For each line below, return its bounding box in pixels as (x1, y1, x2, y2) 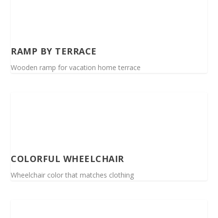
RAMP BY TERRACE (11, 45, 97, 57)
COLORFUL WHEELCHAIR (11, 152, 124, 164)
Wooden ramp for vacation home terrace (11, 62, 141, 72)
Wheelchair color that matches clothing (11, 170, 134, 180)
